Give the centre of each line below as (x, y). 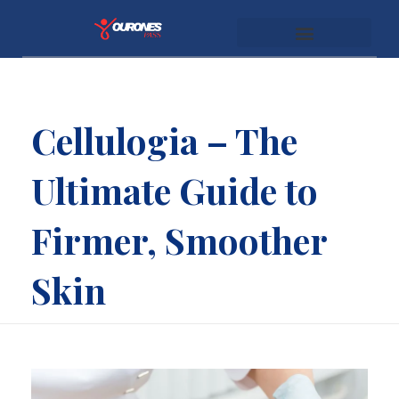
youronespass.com (110, 50)
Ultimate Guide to (175, 190)
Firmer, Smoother (179, 240)
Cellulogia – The (164, 140)
